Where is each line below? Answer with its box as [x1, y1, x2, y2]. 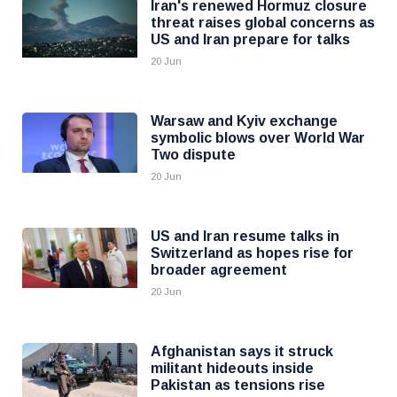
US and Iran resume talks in [151, 229, 339, 244]
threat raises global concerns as [151, 15, 375, 30]
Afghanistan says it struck [151, 344, 333, 359]
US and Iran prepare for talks [151, 32, 350, 47]
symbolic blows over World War [151, 130, 365, 145]
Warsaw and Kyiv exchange [151, 113, 338, 128]
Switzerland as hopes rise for [151, 245, 354, 261]
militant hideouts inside [151, 361, 314, 376]
